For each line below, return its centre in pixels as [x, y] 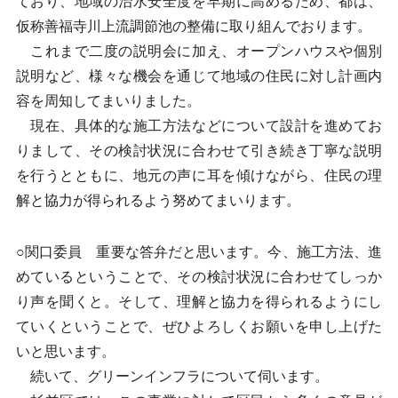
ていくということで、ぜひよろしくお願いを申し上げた [199, 326]
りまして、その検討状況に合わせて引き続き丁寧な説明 [199, 151]
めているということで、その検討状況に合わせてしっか [199, 277]
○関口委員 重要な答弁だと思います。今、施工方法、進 [199, 252]
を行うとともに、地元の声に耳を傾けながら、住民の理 [199, 175]
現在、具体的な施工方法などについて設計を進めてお [199, 126]
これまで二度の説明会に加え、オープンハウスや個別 [199, 51]
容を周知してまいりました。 [108, 101]
